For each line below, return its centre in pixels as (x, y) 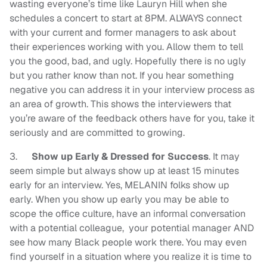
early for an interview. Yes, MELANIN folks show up (119, 185)
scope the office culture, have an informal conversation (128, 214)
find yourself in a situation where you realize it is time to (131, 257)
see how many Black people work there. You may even (128, 243)
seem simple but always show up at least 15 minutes (124, 171)
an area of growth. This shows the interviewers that (120, 104)
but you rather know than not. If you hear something (122, 76)
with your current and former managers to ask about (123, 33)
